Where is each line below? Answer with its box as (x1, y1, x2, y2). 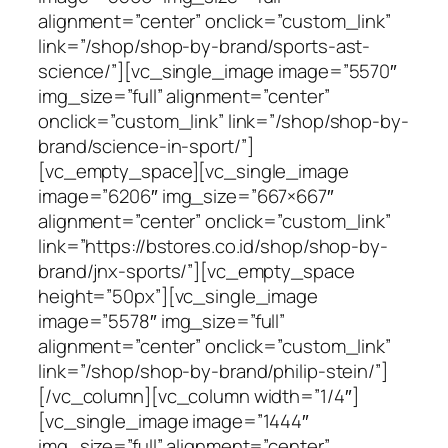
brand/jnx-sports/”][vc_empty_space (38, 257, 355, 284)
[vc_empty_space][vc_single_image (38, 157, 349, 184)
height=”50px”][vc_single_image (38, 282, 318, 309)
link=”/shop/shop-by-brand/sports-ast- (38, 32, 371, 59)
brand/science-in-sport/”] (38, 132, 254, 159)
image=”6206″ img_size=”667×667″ (38, 182, 334, 209)
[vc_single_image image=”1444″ (38, 407, 310, 434)
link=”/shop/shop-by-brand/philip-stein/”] (38, 357, 388, 384)
